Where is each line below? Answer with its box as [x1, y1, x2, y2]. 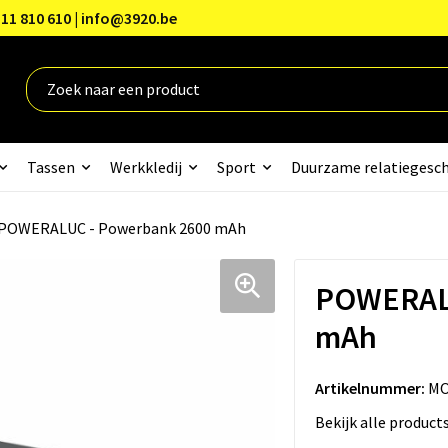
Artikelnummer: [314, 377, 425, 398]
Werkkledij [109, 156, 182, 177]
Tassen [26, 156, 75, 177]
